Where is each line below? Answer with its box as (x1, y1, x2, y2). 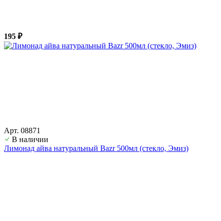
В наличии (12, 135, 48, 144)
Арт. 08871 (4, 126, 40, 135)
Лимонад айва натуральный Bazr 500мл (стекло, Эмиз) (4, 144, 188, 152)
